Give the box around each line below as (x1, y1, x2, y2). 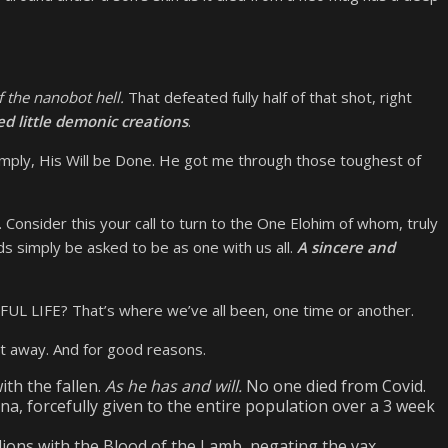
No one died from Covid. (246, 375, 426, 397)
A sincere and (297, 237, 395, 257)
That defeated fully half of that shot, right (124, 87, 412, 107)
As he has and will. (105, 375, 246, 397)
